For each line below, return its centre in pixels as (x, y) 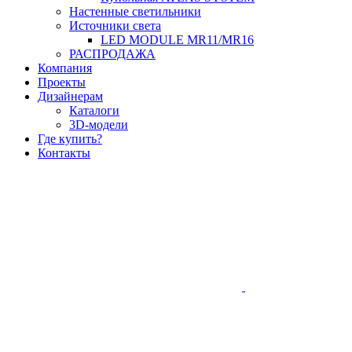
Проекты (62, 82)
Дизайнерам (70, 97)
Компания (65, 68)
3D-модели (99, 125)
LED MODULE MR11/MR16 (177, 40)
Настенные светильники (135, 12)
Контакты (64, 153)
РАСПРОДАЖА (112, 54)
